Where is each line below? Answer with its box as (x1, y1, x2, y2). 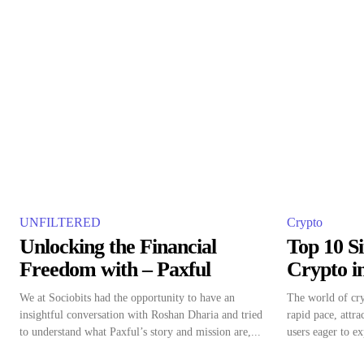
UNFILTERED (19, 215, 101, 229)
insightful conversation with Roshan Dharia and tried (19, 309, 262, 321)
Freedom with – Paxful (19, 258, 210, 281)
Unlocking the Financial (19, 235, 216, 258)
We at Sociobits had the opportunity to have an (19, 292, 235, 304)
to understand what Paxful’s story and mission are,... (19, 326, 261, 338)
